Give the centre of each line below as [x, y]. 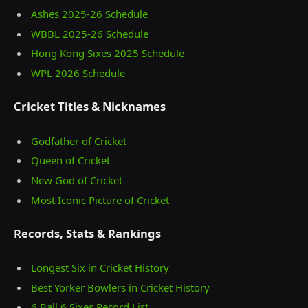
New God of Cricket [77, 180]
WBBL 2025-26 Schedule [90, 33]
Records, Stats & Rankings [87, 233]
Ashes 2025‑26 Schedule [89, 14]
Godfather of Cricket [79, 141]
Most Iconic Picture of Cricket [100, 200]
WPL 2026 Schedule [78, 73]
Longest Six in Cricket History [100, 268]
